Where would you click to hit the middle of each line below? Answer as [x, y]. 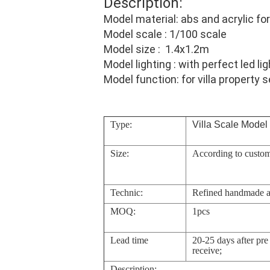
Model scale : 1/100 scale [165, 34]
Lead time [129, 240]
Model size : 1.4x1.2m [156, 49]
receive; [207, 250]
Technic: [127, 193]
